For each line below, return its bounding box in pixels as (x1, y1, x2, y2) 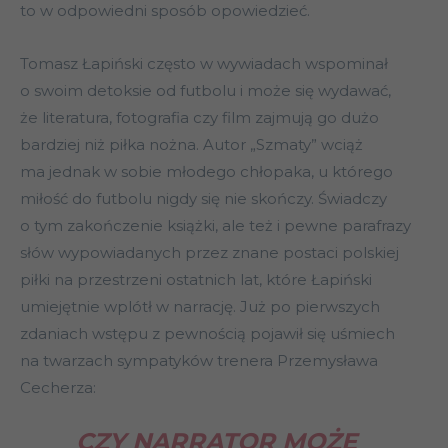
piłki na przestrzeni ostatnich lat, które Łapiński (20, 270, 372, 290)
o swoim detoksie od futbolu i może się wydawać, (20, 81, 391, 101)
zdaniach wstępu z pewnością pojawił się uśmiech (20, 324, 395, 344)
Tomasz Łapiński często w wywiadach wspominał (20, 54, 388, 74)
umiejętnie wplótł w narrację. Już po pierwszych (20, 297, 380, 317)
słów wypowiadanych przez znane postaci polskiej (20, 243, 399, 263)
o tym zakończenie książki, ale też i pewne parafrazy (20, 216, 411, 236)
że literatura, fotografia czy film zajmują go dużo (20, 108, 379, 128)
